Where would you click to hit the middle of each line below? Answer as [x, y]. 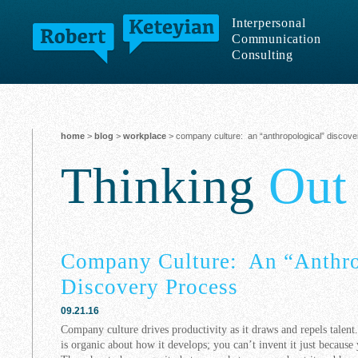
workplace [145, 136]
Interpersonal [269, 23]
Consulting [263, 55]
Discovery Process [149, 287]
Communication [276, 39]
